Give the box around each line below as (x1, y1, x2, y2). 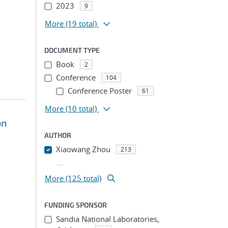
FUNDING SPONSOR (44, 201, 107, 209)
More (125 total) (45, 173, 101, 183)
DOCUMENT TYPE (44, 46, 100, 54)
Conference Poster (67, 85, 132, 96)
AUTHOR (44, 131, 71, 139)
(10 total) (66, 103, 97, 113)
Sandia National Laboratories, (55, 214, 159, 224)
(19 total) (66, 18, 97, 28)
